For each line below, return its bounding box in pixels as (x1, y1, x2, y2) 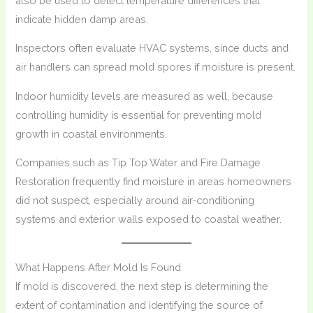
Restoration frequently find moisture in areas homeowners (15, 175, 292, 188)
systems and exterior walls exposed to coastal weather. (15, 213, 282, 226)
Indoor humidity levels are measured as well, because (15, 89, 274, 102)
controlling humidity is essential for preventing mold (15, 108, 262, 121)
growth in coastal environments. (15, 127, 168, 140)
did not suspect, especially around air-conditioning (15, 194, 255, 207)
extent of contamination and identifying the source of (15, 299, 263, 312)
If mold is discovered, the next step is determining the (15, 280, 269, 293)
